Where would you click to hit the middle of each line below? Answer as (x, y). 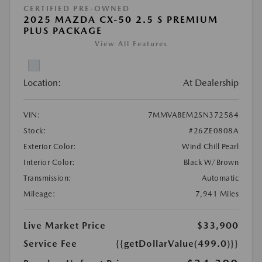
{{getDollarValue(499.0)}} (177, 244)
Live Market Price (65, 225)
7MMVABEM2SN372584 (193, 115)
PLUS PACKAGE (63, 31)
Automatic (220, 178)
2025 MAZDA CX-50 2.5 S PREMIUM (121, 20)
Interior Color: (49, 162)
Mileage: (39, 194)
